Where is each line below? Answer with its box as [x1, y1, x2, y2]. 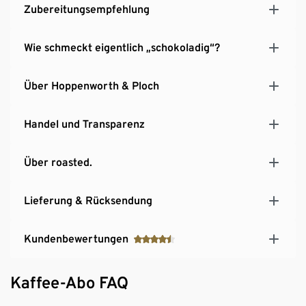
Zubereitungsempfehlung [24, 2, 150, 16]
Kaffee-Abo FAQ [10, 272, 128, 292]
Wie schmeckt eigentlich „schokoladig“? [24, 40, 220, 54]
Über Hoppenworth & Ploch [24, 79, 159, 92]
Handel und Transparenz [24, 117, 145, 130]
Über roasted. [24, 155, 92, 169]
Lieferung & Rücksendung [24, 193, 152, 207]
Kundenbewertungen [24, 232, 128, 245]
